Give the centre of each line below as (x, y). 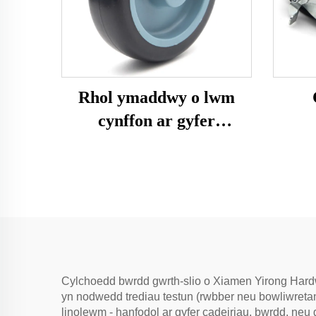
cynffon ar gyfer (157, 121)
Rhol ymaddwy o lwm (157, 97)
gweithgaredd (157, 144)
